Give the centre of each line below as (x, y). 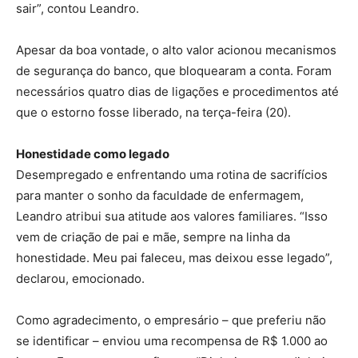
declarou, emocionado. (80, 278)
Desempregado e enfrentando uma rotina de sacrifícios (172, 174)
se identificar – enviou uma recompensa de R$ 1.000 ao (172, 340)
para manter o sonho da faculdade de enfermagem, (160, 195)
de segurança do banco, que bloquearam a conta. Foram (174, 70)
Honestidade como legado (93, 153)
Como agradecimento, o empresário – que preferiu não (171, 320)
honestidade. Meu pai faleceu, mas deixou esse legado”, (174, 257)
